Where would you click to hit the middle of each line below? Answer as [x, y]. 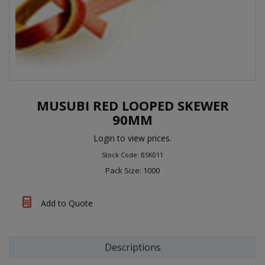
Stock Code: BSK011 [132, 155]
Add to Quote [66, 203]
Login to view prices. [132, 138]
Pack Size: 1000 [132, 170]
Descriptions [132, 247]
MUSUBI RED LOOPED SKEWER [132, 105]
